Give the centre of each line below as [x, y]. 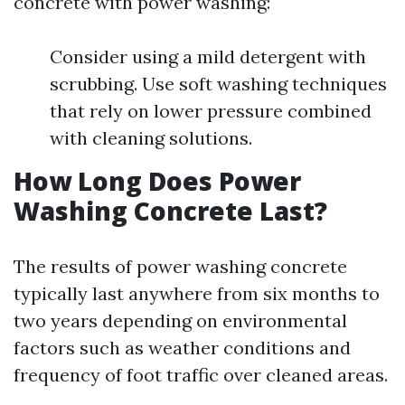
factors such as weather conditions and [182, 348]
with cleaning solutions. [151, 138]
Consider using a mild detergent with [208, 57]
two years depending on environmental [180, 320]
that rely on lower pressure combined [211, 111]
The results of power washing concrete [180, 266]
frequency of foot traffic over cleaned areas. [201, 375]
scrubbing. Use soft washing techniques [218, 84]
